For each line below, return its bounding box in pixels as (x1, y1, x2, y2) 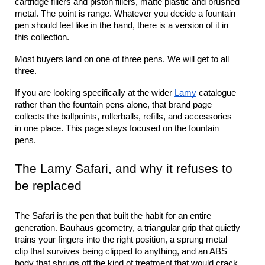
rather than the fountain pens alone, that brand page (15, 100, 212, 109)
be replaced (15, 179, 82, 193)
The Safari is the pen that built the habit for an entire (15, 211, 211, 221)
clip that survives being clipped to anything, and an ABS (15, 247, 227, 256)
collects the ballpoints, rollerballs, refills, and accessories (15, 112, 232, 121)
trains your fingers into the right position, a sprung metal (15, 235, 227, 244)
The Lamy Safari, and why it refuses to (15, 161, 232, 176)
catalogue (196, 88, 236, 98)
